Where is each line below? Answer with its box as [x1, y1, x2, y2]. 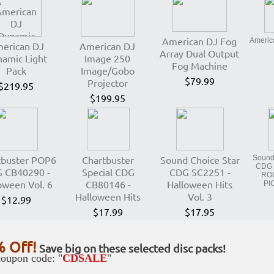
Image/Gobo [80, 64, 135, 76]
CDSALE [62, 252, 107, 264]
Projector [87, 76, 128, 89]
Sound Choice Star [160, 154, 240, 166]
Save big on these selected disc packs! [37, 242, 226, 254]
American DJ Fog [162, 35, 237, 47]
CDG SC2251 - [169, 166, 231, 178]
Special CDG [81, 166, 135, 178]
